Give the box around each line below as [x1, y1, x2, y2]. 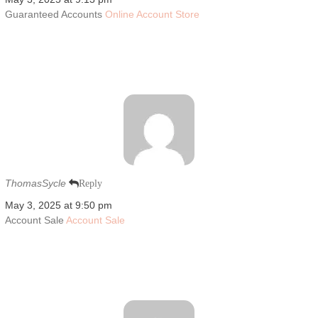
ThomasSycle [4, 177, 66, 189]
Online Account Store [104, 8, 199, 20]
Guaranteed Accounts [4, 8, 105, 20]
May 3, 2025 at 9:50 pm [4, 199, 112, 211]
